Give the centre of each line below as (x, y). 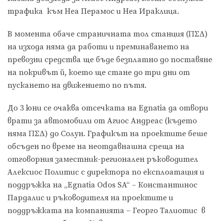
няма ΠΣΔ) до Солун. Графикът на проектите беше (107, 134)
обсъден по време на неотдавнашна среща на (96, 147)
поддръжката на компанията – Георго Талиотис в (106, 211)
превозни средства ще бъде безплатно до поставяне (110, 60)
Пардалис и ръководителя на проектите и (90, 198)
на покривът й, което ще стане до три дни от (99, 73)
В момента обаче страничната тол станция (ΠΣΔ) (108, 34)
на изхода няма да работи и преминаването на (98, 47)
